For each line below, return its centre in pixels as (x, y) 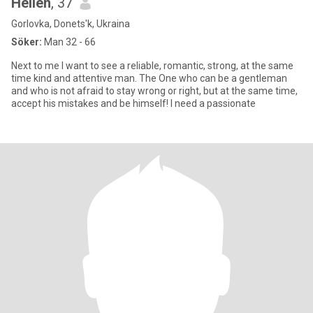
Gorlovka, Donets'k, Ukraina (71, 24)
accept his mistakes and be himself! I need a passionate (133, 103)
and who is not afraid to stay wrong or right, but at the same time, (154, 91)
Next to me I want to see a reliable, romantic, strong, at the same (152, 66)
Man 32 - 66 (69, 42)
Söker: (27, 42)
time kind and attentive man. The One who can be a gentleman (149, 78)
